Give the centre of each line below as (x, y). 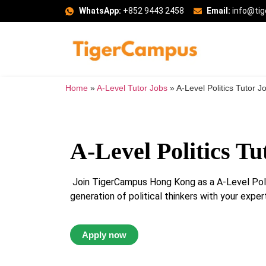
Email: (218, 11)
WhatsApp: (100, 11)
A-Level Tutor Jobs (132, 88)
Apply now (104, 235)
